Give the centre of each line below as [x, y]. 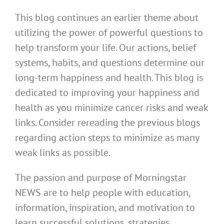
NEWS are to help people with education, [102, 193]
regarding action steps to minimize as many [107, 138]
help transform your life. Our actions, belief [105, 48]
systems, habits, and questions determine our [110, 63]
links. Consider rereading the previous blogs [107, 123]
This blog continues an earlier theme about [107, 18]
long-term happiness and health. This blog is [109, 78]
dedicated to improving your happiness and [107, 93]
